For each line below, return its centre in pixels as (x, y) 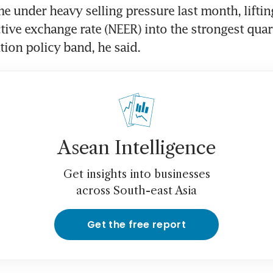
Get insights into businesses (136, 175)
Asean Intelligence (136, 148)
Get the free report (136, 225)
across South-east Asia (136, 191)
